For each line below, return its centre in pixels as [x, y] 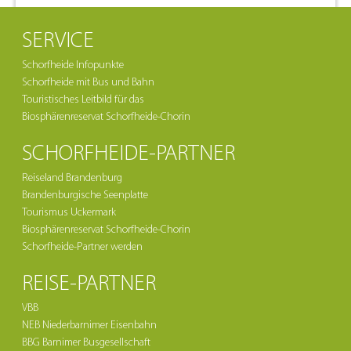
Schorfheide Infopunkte [73, 65]
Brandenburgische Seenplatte [85, 195]
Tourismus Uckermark [69, 213]
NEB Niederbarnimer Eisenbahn [89, 326]
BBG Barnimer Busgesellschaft [86, 343]
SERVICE [58, 42]
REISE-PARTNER [89, 284]
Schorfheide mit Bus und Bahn [88, 83]
